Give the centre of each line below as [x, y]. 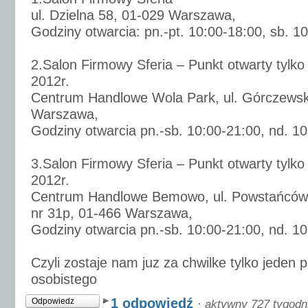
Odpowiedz [53, 301]
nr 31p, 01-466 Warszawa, [112, 213]
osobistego [64, 279]
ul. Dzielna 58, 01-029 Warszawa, [133, 15]
